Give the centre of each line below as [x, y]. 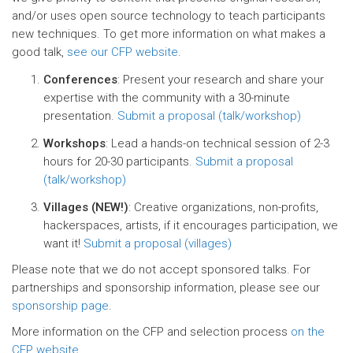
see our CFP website [123, 52]
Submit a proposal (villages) [158, 243]
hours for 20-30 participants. [119, 162]
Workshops [74, 143]
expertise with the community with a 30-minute [167, 98]
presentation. [80, 116]
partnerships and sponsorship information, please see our [166, 288]
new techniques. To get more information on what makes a [169, 34]
